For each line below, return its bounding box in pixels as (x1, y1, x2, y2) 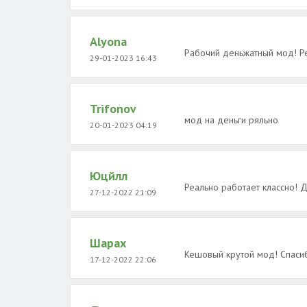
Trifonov (90, 101, 136, 116)
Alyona (90, 34, 127, 49)
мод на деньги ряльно (184, 114, 278, 126)
